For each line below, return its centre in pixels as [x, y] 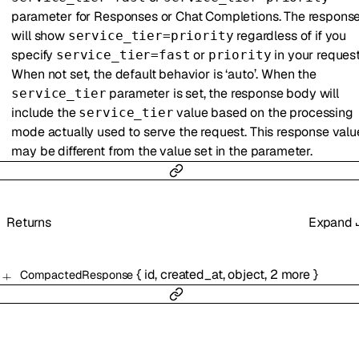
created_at [192, 275]
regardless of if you [290, 35]
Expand [330, 222]
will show [40, 35]
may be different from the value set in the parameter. [162, 151]
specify [34, 54]
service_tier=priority [151, 35]
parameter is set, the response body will [222, 93]
